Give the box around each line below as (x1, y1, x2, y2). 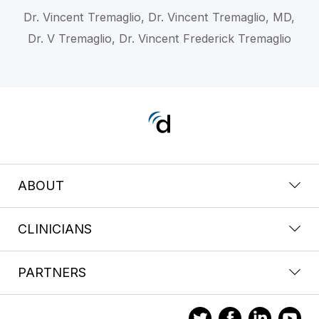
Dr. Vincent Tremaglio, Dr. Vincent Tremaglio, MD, (23, 9, 296, 24)
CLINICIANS (18, 221, 92, 236)
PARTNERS (18, 264, 86, 280)
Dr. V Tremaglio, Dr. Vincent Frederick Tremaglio (27, 31, 291, 46)
